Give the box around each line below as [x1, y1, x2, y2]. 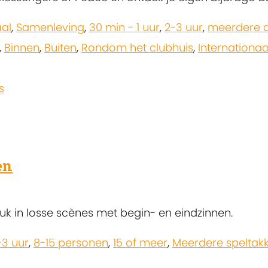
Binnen [4, 40, 39, 56]
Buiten [44, 40, 77, 56]
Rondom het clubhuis [81, 40, 193, 56]
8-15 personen [33, 235, 108, 251]
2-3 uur [165, 20, 203, 35]
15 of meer [113, 235, 167, 251]
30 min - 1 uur [89, 20, 160, 35]
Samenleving [16, 20, 84, 35]
